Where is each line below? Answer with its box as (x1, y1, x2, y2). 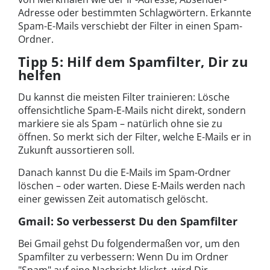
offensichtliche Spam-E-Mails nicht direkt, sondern (18, 103, 246, 117)
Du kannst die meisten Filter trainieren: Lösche (18, 90, 230, 104)
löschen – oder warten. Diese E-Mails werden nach (18, 178, 245, 192)
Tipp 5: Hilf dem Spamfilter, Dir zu (18, 52, 248, 71)
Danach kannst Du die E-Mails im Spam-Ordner (18, 165, 231, 179)
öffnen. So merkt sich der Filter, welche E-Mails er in (18, 130, 251, 143)
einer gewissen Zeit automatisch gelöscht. (18, 192, 208, 206)
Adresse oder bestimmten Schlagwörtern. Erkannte (18, 5, 251, 19)
